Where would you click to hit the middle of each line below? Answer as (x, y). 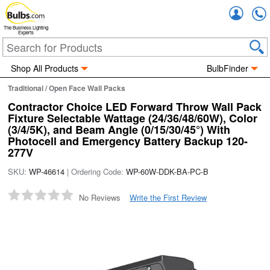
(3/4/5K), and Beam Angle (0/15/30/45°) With (119, 130)
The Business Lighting (26, 28)
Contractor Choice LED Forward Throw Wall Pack (135, 107)
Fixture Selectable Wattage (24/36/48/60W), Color (133, 118)
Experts (26, 33)
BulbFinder (228, 68)
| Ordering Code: (96, 171)
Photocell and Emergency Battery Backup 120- (128, 141)
